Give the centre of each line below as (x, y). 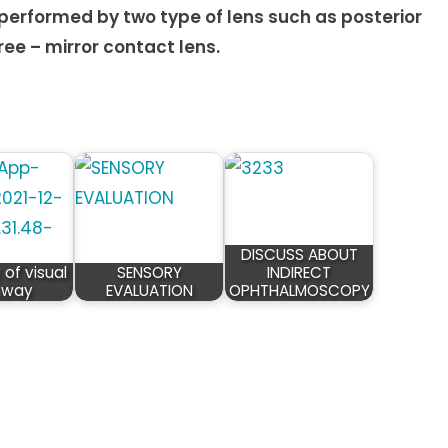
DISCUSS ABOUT (299, 254)
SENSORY (149, 272)
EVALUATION (149, 290)
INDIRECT (299, 272)
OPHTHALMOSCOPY (299, 290)
